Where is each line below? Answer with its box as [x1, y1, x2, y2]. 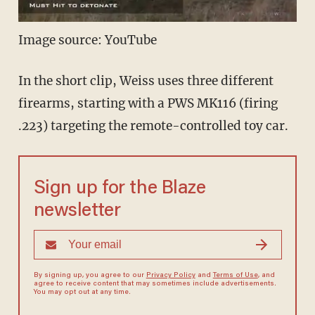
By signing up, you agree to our [33, 272, 146, 280]
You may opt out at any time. [33, 289, 131, 297]
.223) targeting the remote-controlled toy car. [18, 118, 288, 134]
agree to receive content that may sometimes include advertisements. [33, 281, 276, 288]
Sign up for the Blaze [33, 179, 206, 199]
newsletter [33, 202, 121, 221]
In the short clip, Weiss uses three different [18, 73, 274, 89]
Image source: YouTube [18, 32, 157, 49]
